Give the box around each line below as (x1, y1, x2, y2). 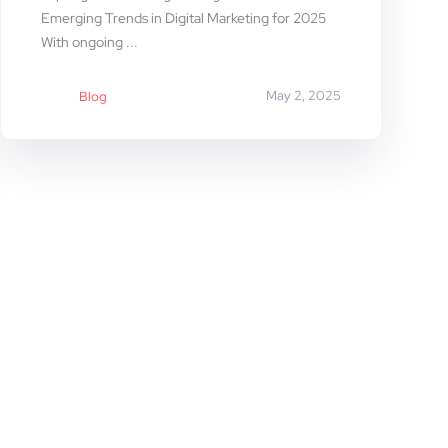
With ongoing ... (41, 32, 139, 51)
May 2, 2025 (265, 86, 341, 104)
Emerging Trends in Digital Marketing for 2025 (41, 8, 327, 27)
